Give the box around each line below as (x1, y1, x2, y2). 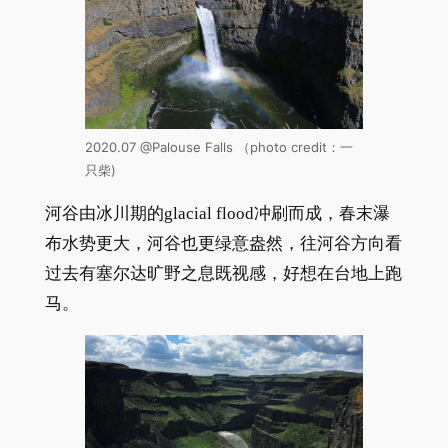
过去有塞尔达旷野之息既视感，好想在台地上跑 (44, 263, 402, 283)
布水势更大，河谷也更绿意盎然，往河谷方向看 (44, 233, 402, 253)
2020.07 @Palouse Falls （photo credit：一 (84, 139, 353, 155)
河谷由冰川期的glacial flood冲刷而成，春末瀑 (44, 203, 390, 223)
